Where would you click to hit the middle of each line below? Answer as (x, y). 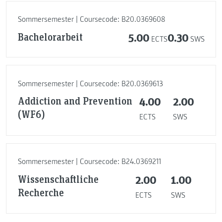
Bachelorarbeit (50, 36)
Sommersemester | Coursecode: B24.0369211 (89, 162)
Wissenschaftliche (58, 179)
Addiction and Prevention (75, 101)
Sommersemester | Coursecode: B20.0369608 (91, 20)
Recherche (41, 192)
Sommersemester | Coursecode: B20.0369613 (90, 83)
